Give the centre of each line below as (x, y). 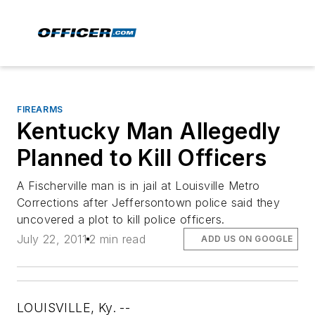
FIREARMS (40, 109)
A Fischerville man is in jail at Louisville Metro (139, 186)
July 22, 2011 (52, 239)
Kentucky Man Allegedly (149, 131)
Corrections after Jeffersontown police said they (149, 202)
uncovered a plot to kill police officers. (121, 219)
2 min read (118, 239)
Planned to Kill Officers (142, 158)
